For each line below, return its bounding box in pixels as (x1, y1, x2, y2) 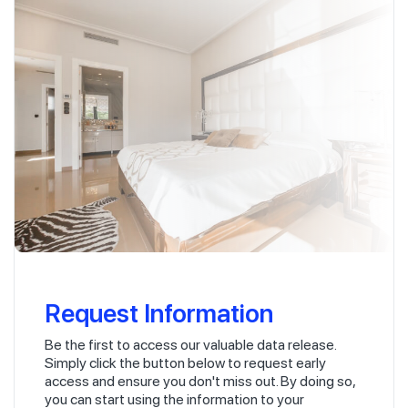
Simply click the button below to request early (45, 353, 326, 372)
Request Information (45, 294, 273, 329)
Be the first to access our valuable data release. (45, 335, 336, 353)
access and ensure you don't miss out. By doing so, (45, 372, 355, 390)
